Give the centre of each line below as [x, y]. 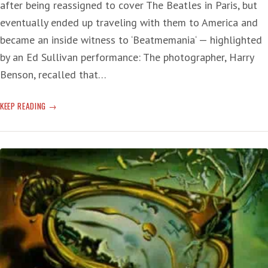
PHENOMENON [71, 223]
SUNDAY [61, 105]
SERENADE [64, 118]
